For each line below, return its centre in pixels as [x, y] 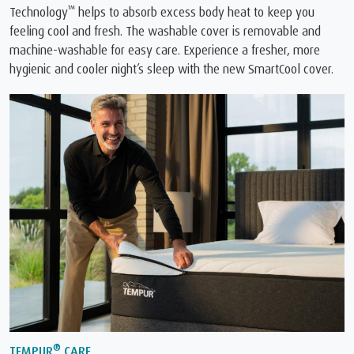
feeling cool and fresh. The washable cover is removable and [165, 31]
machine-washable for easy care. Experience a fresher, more [165, 50]
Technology [39, 12]
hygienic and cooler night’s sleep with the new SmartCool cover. [171, 69]
